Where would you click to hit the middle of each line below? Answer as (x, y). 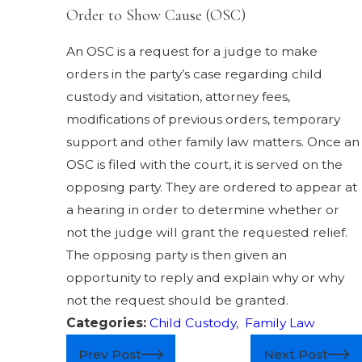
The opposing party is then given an (176, 255)
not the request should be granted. (177, 300)
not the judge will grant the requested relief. (206, 232)
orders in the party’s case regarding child (194, 74)
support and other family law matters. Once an (213, 141)
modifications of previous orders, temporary (203, 119)
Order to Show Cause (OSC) (156, 16)
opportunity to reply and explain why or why (205, 277)
